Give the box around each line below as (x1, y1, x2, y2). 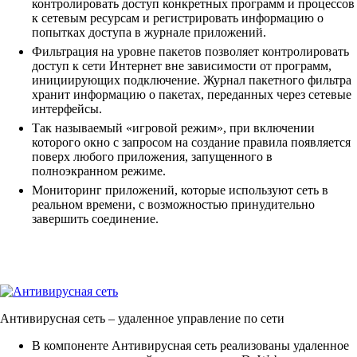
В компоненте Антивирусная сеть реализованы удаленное (32, 339, 349, 353)
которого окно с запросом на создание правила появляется (32, 135, 351, 150)
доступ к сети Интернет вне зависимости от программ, (32, 59, 331, 73)
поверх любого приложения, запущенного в (32, 150, 273, 164)
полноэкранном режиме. (32, 164, 166, 178)
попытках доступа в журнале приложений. (32, 25, 266, 40)
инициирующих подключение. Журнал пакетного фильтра (32, 73, 351, 88)
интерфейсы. (32, 102, 102, 116)
